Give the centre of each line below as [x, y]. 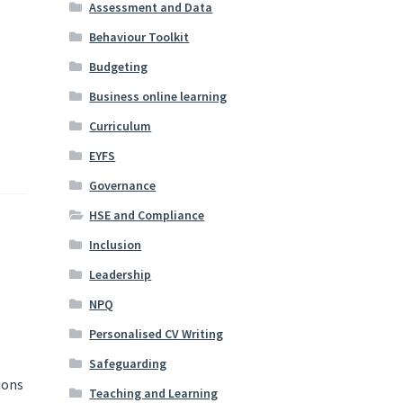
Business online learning [158, 97]
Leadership [121, 275]
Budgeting [119, 67]
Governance [123, 186]
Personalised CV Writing [157, 334]
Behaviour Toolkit [139, 37]
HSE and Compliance [147, 215]
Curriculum [121, 126]
